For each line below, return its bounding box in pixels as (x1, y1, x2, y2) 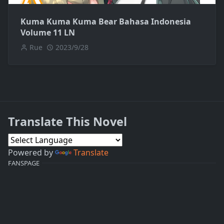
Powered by (8, 146, 55, 158)
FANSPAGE (8, 158, 39, 167)
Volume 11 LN (20, 26, 75, 38)
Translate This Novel (8, 113, 127, 129)
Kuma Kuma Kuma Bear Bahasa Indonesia (20, 15, 191, 27)
